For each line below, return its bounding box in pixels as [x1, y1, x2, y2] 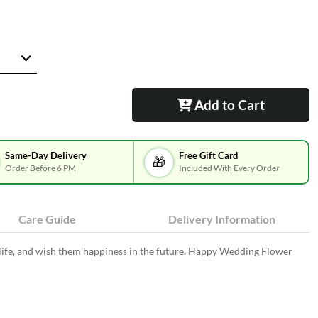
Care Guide [18, 212, 76, 226]
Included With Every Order [179, 163, 280, 172]
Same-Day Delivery [4, 150, 87, 161]
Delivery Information [168, 212, 276, 226]
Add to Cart [191, 97, 265, 113]
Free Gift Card [179, 150, 238, 161]
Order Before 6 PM [4, 163, 76, 172]
